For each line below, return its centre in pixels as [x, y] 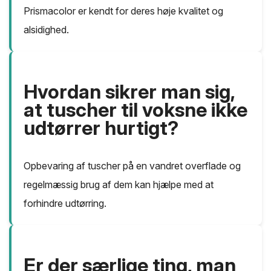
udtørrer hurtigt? [101, 128]
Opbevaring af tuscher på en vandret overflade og [132, 166]
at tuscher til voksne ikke [135, 110]
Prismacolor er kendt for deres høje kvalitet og [123, 11]
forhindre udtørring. [65, 204]
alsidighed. [46, 30]
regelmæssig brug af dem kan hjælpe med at [119, 185]
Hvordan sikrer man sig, [129, 92]
